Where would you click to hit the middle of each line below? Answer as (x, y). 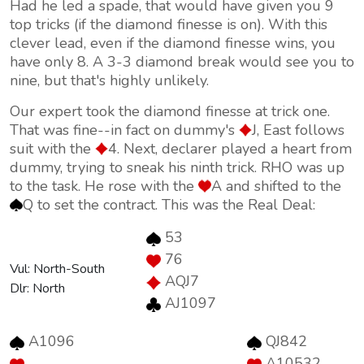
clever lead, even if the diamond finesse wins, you (173, 43)
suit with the (52, 149)
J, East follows (298, 130)
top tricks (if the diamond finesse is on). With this (169, 24)
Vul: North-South (57, 269)
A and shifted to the (276, 186)
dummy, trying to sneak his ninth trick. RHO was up (177, 167)
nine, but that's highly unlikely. (109, 80)
